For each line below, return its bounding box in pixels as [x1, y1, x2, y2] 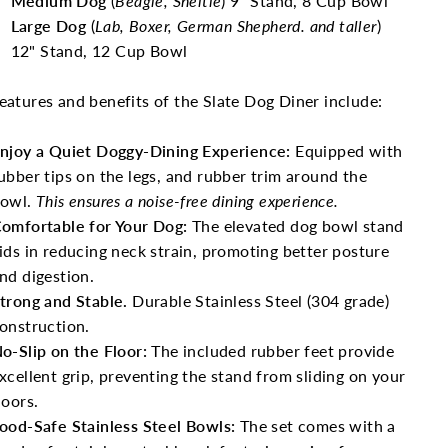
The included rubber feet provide [151, 341, 395, 360]
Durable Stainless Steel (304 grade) [132, 291, 390, 310]
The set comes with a [235, 416, 396, 435]
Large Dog [10, 16, 87, 35]
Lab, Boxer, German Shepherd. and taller [95, 16, 377, 35]
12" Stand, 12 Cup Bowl [10, 41, 188, 60]
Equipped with [290, 141, 403, 160]
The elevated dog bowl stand [187, 216, 404, 235]
